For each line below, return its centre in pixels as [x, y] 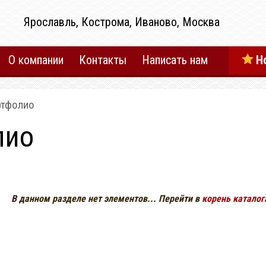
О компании [36, 60]
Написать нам [175, 60]
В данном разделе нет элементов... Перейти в [107, 199]
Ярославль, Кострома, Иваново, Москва [122, 22]
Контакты [103, 60]
